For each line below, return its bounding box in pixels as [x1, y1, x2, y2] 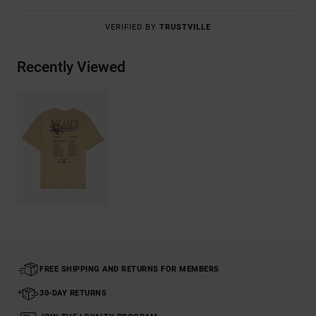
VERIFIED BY [105, 23, 159, 32]
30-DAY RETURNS [39, 288, 107, 298]
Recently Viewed [17, 59, 126, 76]
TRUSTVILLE [159, 23, 211, 32]
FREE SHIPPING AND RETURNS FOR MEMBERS [39, 265, 219, 274]
